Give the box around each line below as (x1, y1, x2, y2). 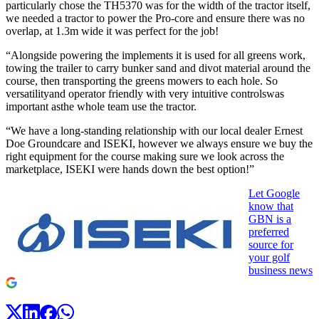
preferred (249, 225, 289, 238)
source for (249, 238, 293, 251)
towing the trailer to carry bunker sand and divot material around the (6, 61, 310, 74)
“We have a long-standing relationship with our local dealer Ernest (6, 124, 303, 137)
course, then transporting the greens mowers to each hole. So (6, 74, 278, 87)
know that (249, 199, 293, 212)
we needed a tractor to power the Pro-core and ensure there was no (6, 11, 305, 24)
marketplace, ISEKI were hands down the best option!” (6, 162, 266, 175)
